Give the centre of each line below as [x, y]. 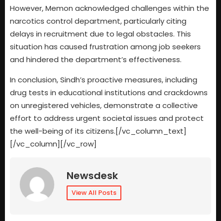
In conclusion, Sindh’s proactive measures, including [104, 79]
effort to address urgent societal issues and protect [107, 118]
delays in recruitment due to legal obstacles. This [100, 34]
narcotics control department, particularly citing [98, 21]
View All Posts [94, 193]
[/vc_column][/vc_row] [53, 144]
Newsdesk [92, 176]
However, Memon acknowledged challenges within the [110, 8]
